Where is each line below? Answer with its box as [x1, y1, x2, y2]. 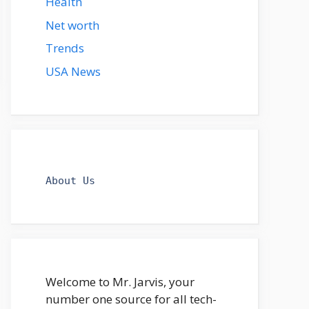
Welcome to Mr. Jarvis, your [46, 273, 195, 290]
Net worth [46, 17, 99, 33]
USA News [46, 63, 101, 79]
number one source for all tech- [46, 290, 217, 307]
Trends [46, 40, 84, 56]
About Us [46, 174, 95, 187]
